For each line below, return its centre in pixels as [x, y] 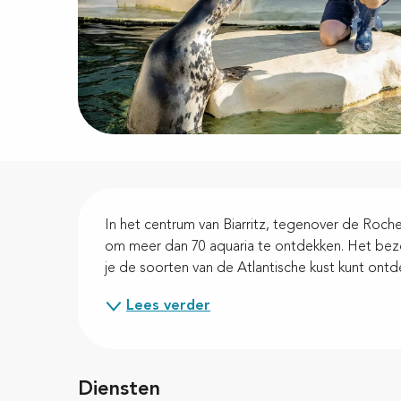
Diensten [119, 389]
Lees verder [169, 306]
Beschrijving [170, 210]
